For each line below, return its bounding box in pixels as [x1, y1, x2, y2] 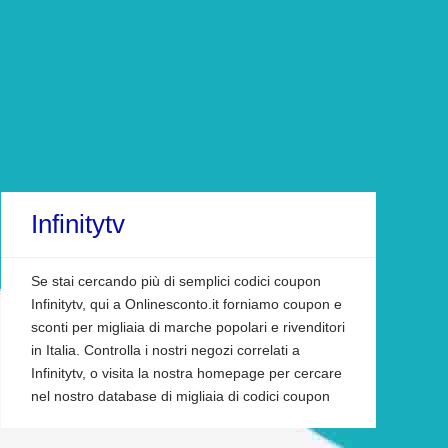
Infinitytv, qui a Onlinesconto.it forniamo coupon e [31, 296, 342, 312]
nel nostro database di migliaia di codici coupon [31, 388, 330, 404]
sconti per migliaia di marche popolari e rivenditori [31, 319, 345, 335]
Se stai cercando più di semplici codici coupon [31, 273, 321, 289]
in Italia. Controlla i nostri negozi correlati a [31, 342, 300, 358]
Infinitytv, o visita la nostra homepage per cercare [31, 365, 342, 381]
